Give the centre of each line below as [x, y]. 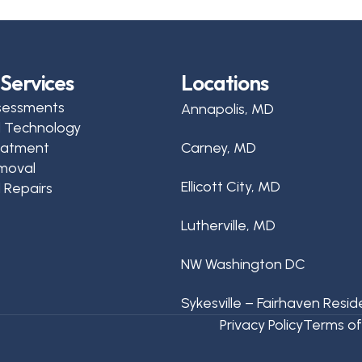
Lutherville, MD [228, 225]
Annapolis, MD [227, 109]
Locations [225, 83]
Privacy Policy [261, 325]
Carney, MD [219, 148]
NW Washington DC [243, 264]
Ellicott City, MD [231, 187]
